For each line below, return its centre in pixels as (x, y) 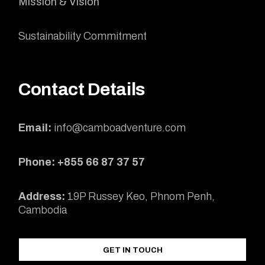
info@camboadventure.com (120, 127)
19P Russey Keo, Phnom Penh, (141, 196)
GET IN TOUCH (132, 250)
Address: (43, 196)
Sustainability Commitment (83, 36)
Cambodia (43, 210)
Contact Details (82, 89)
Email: (36, 127)
